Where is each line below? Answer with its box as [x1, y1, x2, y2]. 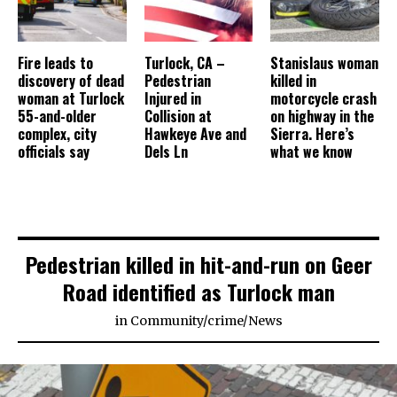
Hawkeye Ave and [144, 123, 246, 145]
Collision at [144, 105, 212, 128]
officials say [18, 141, 90, 163]
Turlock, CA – [144, 52, 225, 74]
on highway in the [270, 105, 375, 128]
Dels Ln [144, 141, 188, 163]
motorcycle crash [270, 88, 378, 110]
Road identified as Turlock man [62, 276, 335, 308]
